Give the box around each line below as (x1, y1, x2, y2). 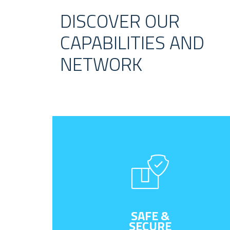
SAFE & (130, 206, 169, 225)
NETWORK (60, 50, 142, 79)
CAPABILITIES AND (60, 28, 204, 57)
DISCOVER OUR (60, 7, 180, 35)
